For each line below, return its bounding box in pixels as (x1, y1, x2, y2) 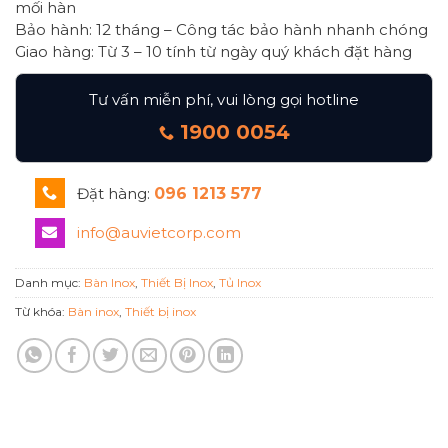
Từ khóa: (15, 303, 68, 319)
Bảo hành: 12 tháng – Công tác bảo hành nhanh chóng (15, 20, 428, 40)
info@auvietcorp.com (76, 223, 241, 243)
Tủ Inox (219, 274, 261, 290)
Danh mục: (15, 274, 84, 290)
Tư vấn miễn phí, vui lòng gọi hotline (89, 90, 359, 110)
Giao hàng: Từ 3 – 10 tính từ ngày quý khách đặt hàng (15, 42, 412, 62)
